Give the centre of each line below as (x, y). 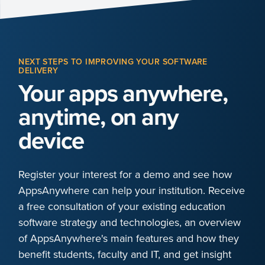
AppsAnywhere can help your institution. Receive (132, 190)
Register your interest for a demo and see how (125, 174)
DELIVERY (38, 71)
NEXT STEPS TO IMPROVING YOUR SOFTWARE (113, 62)
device (51, 140)
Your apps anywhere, (123, 93)
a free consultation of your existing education (122, 206)
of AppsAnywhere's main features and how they (129, 238)
